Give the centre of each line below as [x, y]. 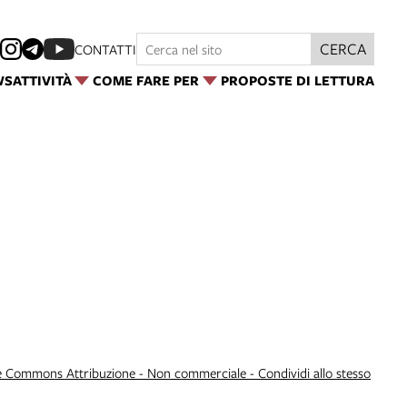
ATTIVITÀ [42, 80]
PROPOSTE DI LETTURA [298, 80]
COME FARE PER [146, 80]
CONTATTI [105, 49]
